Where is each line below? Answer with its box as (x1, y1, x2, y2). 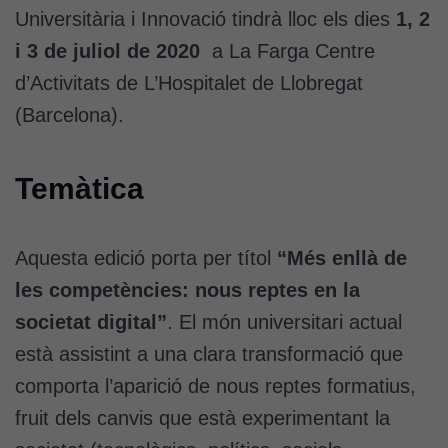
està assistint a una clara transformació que (15, 342, 403, 365)
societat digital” (15, 310, 167, 333)
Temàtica (15, 171, 144, 205)
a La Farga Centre (212, 39, 375, 62)
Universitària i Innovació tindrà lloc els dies (15, 7, 396, 30)
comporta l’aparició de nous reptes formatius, (15, 374, 416, 397)
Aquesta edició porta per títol (15, 246, 277, 269)
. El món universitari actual (167, 310, 402, 333)
